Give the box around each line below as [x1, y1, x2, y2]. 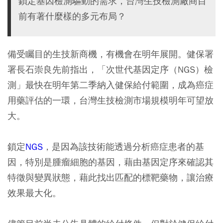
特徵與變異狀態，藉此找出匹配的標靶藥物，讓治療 [7, 172, 214, 183]
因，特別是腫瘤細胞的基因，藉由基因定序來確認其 [7, 156, 214, 168]
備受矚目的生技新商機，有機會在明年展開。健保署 [7, 48, 214, 60]
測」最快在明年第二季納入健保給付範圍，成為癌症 [7, 79, 214, 91]
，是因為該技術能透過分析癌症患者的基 [43, 141, 204, 152]
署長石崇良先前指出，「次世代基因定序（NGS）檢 [7, 64, 213, 75]
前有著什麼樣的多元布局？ [18, 10, 126, 22]
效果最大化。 [7, 187, 61, 199]
